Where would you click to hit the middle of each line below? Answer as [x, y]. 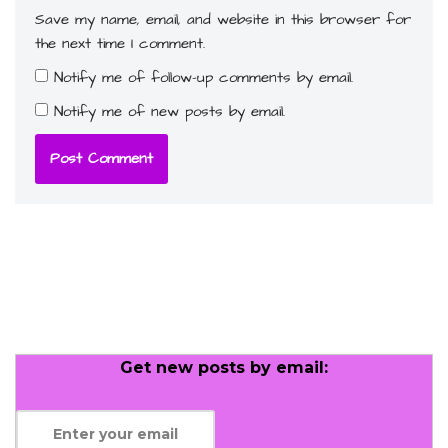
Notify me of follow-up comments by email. [203, 77]
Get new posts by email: [224, 367]
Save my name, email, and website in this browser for [223, 19]
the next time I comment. [120, 43]
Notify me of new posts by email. [169, 111]
